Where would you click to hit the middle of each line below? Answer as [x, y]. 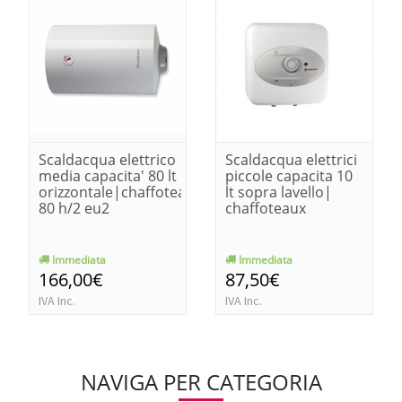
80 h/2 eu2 [74, 208]
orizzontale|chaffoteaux [120, 192]
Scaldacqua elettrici [291, 159]
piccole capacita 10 [289, 175]
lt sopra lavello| [279, 192]
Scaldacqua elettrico [107, 159]
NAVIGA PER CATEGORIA [201, 381]
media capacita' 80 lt [108, 175]
